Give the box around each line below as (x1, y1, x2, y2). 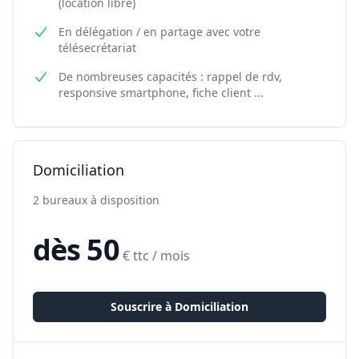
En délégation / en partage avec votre (58, 24, 260, 39)
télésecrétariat (58, 40, 136, 55)
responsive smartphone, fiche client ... (58, 85, 264, 100)
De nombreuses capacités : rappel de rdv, (58, 69, 282, 84)
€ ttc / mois (122, 247, 190, 264)
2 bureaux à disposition (33, 192, 159, 208)
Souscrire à (111, 299, 175, 314)
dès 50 (33, 230, 119, 269)
